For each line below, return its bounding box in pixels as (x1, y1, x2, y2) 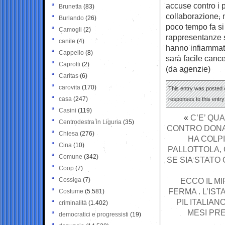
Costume (59, 187, 83, 195)
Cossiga (59, 176, 81, 183)
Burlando (59, 14, 84, 22)
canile (59, 37, 75, 45)
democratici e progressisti (59, 210, 129, 218)
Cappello (59, 49, 84, 56)
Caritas (59, 72, 78, 79)
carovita (59, 83, 80, 91)
